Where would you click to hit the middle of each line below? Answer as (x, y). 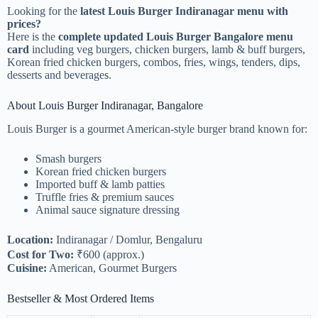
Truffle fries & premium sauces (105, 197)
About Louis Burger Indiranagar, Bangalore (105, 105)
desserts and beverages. (59, 75)
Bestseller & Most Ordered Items (81, 298)
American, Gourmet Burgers (112, 268)
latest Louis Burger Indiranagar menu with (184, 11)
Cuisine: (27, 268)
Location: (30, 239)
